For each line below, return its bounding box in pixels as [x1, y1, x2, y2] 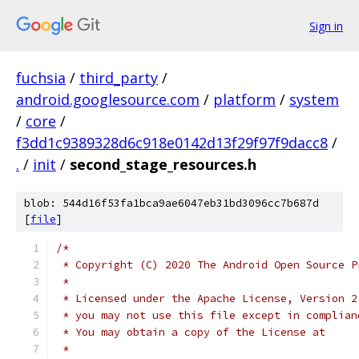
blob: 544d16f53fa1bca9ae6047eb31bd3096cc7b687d [24, 196, 319, 210]
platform [213, 90, 276, 109]
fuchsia [16, 68, 66, 87]
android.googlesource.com [16, 90, 200, 109]
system [289, 90, 339, 109]
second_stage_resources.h [70, 155, 256, 174]
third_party [79, 68, 158, 87]
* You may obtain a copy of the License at [56, 325, 325, 339]
